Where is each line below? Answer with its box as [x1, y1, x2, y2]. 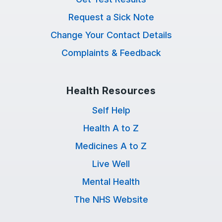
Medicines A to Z [75, 141, 147, 151]
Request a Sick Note [68, 12, 154, 22]
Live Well [92, 159, 130, 169]
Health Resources [66, 85, 156, 97]
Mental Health [82, 176, 140, 187]
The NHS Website [74, 194, 148, 205]
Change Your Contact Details [50, 30, 172, 40]
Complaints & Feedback [61, 48, 161, 58]
